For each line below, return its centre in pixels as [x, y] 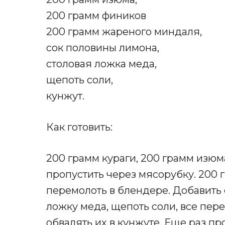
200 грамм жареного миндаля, [124, 32]
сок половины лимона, [103, 48]
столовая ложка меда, [101, 64]
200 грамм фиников [96, 16]
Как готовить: [79, 127]
